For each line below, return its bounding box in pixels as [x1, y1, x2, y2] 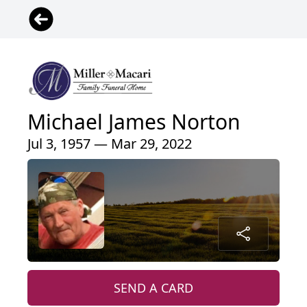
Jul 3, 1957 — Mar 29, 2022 [27, 134, 192, 153]
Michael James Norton [27, 107, 241, 136]
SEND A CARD [114, 279, 193, 296]
